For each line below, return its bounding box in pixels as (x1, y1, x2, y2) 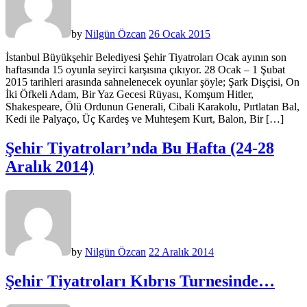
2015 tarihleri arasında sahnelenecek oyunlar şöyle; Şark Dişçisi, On (5, 76, 299, 88)
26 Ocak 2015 (149, 28, 210, 40)
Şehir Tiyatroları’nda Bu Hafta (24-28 (5, 139, 274, 158)
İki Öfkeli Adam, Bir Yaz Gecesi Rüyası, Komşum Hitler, (5, 88, 254, 101)
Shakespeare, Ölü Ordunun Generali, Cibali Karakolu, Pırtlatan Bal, (5, 101, 299, 113)
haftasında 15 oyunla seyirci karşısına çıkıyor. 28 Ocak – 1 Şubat (5, 64, 285, 76)
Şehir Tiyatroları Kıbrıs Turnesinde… (5, 272, 275, 291)
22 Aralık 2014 (149, 246, 214, 258)
